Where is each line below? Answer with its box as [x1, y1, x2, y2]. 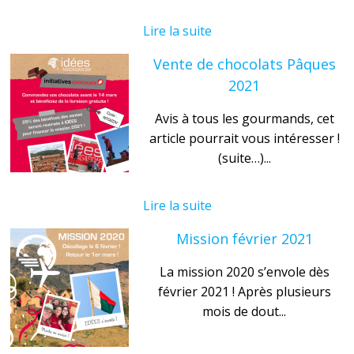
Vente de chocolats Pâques [153, 54, 336, 73]
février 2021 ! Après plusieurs [157, 282, 331, 300]
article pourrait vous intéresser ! [149, 129, 340, 147]
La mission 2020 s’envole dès [159, 262, 330, 281]
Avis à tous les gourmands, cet [154, 109, 334, 127]
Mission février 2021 [175, 228, 313, 248]
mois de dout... [202, 302, 286, 320]
